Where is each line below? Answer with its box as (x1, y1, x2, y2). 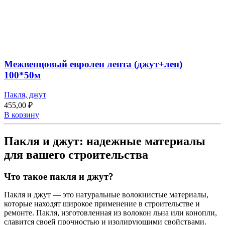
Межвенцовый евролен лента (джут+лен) (4, 59, 182, 70)
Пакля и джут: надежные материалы (4, 134, 205, 148)
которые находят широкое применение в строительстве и (4, 199, 200, 208)
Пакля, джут (4, 90, 46, 99)
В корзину (4, 110, 39, 120)
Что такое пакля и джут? (4, 171, 114, 182)
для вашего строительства (4, 148, 148, 161)
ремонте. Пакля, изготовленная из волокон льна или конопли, (4, 208, 217, 217)
